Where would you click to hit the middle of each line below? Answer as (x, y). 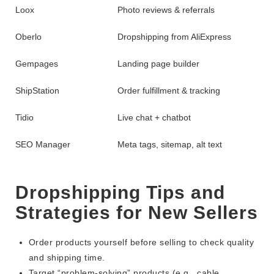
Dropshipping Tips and (120, 193)
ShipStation (37, 91)
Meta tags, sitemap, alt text (170, 145)
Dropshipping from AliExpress (174, 37)
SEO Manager (43, 145)
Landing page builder (158, 64)
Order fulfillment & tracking (169, 91)
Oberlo (28, 37)
